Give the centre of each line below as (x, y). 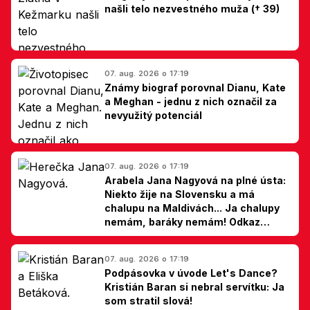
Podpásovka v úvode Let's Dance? (191, 273)
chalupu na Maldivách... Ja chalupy (192, 208)
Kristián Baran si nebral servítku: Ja (194, 286)
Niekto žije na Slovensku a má (180, 194)
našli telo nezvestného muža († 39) (192, 8)
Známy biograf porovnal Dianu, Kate (195, 87)
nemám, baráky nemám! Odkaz (182, 221)
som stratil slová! (148, 300)
